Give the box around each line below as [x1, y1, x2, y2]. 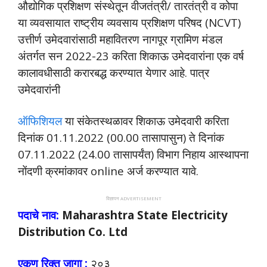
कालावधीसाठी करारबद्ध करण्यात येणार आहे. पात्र [18, 64, 209, 80]
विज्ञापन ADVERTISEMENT [105, 194, 162, 201]
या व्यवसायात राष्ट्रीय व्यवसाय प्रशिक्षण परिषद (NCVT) [18, 14, 241, 30]
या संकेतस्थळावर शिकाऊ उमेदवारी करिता [62, 113, 229, 129]
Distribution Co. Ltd [18, 223, 128, 239]
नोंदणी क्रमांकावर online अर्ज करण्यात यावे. [18, 163, 198, 179]
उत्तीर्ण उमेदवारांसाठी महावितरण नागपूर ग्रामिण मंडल [18, 31, 222, 46]
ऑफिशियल [18, 113, 62, 129]
